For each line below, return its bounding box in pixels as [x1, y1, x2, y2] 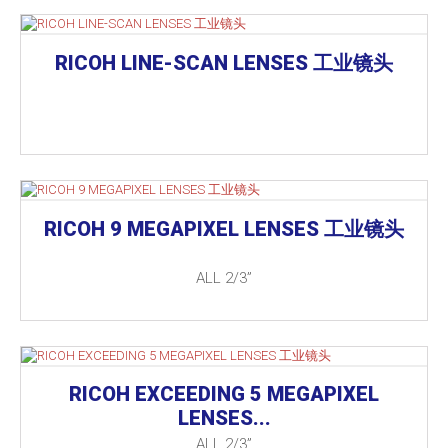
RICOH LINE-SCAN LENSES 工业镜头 [55, 51, 393, 75]
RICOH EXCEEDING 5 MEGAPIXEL [69, 382, 379, 406]
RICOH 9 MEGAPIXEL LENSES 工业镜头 [44, 217, 404, 241]
